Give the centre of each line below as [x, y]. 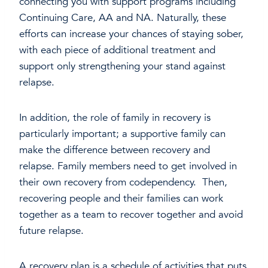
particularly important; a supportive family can [122, 134]
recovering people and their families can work [121, 199]
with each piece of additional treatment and [117, 50]
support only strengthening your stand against [122, 66]
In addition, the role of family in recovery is [115, 118]
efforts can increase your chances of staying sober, [131, 34]
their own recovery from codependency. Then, [123, 182]
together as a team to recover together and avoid [131, 215]
